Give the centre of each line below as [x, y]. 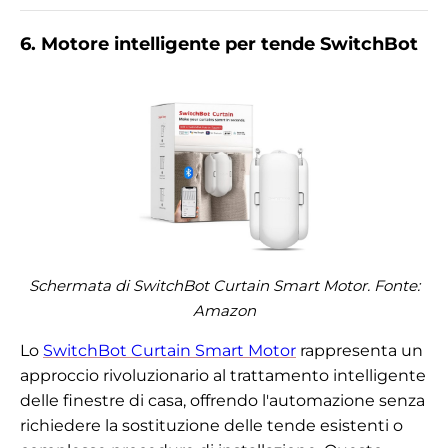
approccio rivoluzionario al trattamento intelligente [223, 375]
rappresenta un [359, 350]
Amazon [224, 310]
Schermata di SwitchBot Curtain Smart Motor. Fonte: [224, 285]
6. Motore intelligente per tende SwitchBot [219, 43]
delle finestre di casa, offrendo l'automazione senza [222, 400]
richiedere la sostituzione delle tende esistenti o [211, 425]
